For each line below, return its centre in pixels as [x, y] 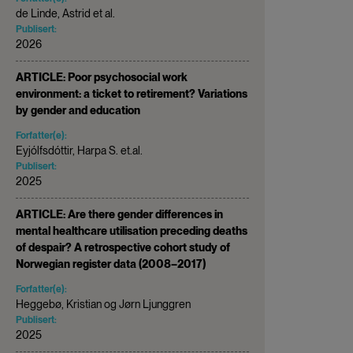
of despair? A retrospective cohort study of [123, 247]
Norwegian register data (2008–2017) [111, 264]
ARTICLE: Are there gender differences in [119, 214]
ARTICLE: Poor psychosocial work [102, 77]
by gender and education [78, 110]
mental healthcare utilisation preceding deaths [132, 230]
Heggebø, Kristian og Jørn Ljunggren [103, 304]
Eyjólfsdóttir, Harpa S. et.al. [79, 150]
